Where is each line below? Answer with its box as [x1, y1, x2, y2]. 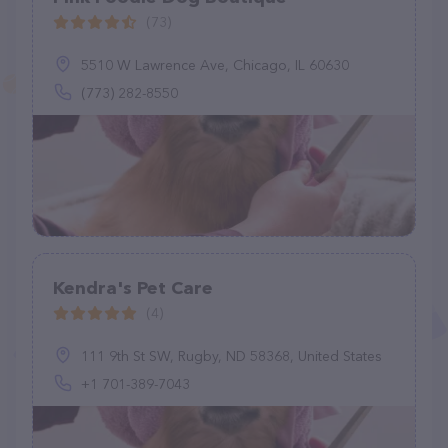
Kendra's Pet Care [53, 277, 213, 299]
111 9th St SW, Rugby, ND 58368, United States [81, 347, 382, 365]
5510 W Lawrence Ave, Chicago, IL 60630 [81, 56, 349, 74]
